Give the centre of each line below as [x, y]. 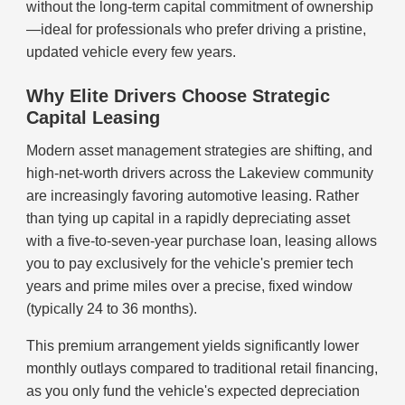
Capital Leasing [94, 118]
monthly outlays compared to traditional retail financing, [202, 369]
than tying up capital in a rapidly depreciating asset [188, 219]
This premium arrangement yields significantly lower [193, 346]
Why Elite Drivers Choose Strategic [179, 96]
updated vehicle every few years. [132, 52]
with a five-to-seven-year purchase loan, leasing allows [202, 241]
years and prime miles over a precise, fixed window [190, 287]
